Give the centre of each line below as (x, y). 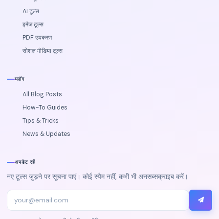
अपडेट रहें (25, 162)
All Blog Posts (42, 95)
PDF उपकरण (37, 38)
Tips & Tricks (41, 121)
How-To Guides (45, 108)
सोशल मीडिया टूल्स (43, 51)
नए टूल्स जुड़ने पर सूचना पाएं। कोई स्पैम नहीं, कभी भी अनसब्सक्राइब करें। (98, 177)
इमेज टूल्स (33, 25)
